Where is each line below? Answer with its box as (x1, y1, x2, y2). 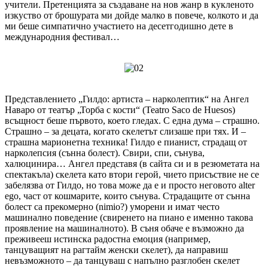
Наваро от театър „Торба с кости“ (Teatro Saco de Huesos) (5, 104, 235, 115)
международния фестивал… (5, 31, 120, 42)
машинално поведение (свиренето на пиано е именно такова (5, 212, 253, 223)
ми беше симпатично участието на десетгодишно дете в (5, 20, 233, 31)
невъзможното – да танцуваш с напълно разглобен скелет (5, 255, 240, 266)
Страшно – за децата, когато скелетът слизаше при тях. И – (5, 126, 246, 136)
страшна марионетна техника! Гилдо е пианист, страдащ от (5, 136, 247, 147)
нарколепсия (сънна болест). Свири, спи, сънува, (5, 147, 205, 158)
